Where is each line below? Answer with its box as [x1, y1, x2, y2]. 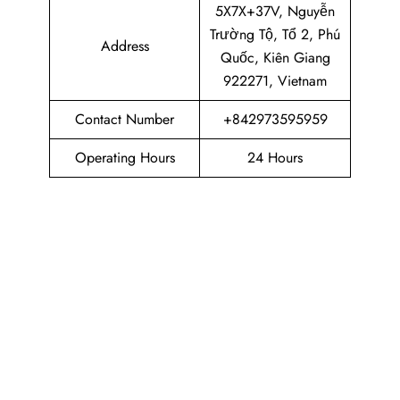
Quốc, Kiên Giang [220, 47, 330, 68]
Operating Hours [74, 147, 175, 168]
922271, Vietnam [223, 71, 327, 91]
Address [100, 36, 149, 56]
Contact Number [75, 109, 174, 129]
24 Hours [247, 147, 303, 168]
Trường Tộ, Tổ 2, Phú [210, 24, 340, 45]
